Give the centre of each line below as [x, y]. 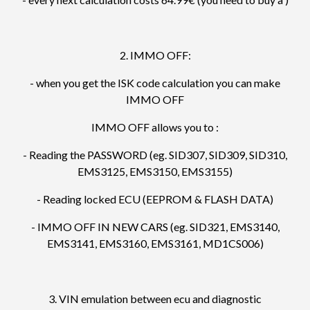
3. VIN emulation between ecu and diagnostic [155, 299]
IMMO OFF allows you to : [155, 127]
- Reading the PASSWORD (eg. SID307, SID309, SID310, [155, 155]
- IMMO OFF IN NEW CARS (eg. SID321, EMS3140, [155, 227]
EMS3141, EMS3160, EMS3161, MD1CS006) [155, 244]
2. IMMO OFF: [155, 55]
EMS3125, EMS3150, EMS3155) [155, 172]
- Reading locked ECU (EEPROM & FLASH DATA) [155, 199]
